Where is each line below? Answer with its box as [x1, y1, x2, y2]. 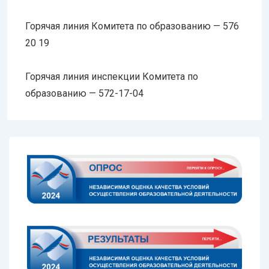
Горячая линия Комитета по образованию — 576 [25, 20, 239, 32]
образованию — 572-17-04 [25, 87, 144, 99]
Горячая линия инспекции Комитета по [25, 70, 198, 82]
